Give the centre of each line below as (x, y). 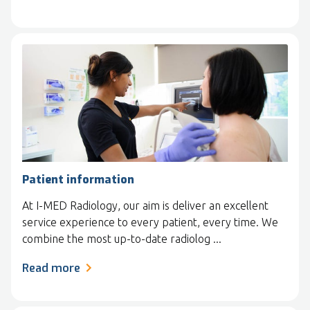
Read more (51, 268)
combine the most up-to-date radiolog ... (122, 239)
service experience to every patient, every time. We (150, 222)
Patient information (78, 180)
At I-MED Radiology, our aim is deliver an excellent (145, 206)
